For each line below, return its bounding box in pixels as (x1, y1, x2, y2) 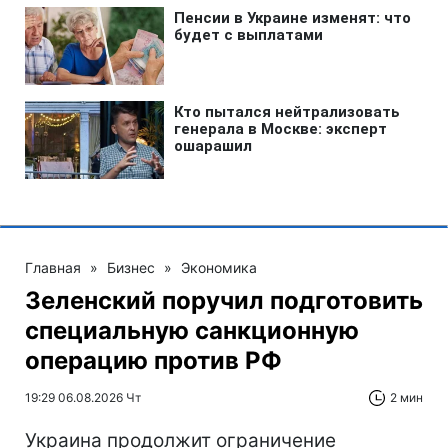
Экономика (181, 258, 257, 276)
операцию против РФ (25, 345, 282, 375)
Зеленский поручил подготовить (25, 285, 423, 315)
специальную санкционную (25, 315, 359, 345)
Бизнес (107, 258, 155, 276)
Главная (25, 258, 81, 276)
